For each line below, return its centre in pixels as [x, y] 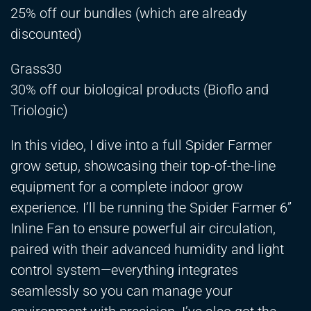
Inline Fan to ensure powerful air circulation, [143, 229]
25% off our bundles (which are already [129, 14]
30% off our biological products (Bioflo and [140, 90]
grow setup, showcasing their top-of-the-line [143, 166]
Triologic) [39, 111]
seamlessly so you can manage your [121, 291]
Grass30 [36, 69]
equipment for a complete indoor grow [127, 187]
